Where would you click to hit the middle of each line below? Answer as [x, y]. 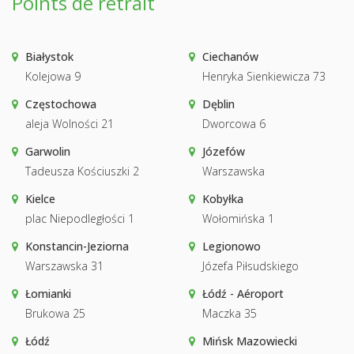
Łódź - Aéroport [243, 293]
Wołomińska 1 [238, 218]
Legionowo [232, 246]
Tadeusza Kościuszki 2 [82, 171]
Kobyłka [223, 198]
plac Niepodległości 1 [80, 218]
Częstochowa [61, 104]
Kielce [40, 198]
